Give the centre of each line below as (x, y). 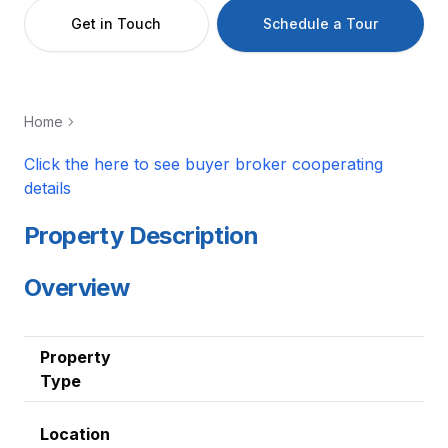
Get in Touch (116, 23)
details (47, 188)
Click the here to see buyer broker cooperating (203, 164)
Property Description (141, 235)
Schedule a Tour (320, 23)
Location (75, 434)
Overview (77, 287)
